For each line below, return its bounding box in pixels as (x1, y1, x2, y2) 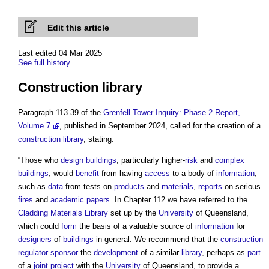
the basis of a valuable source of (77, 222, 195, 231)
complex (215, 156, 244, 165)
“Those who (18, 156, 61, 165)
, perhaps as (202, 248, 247, 258)
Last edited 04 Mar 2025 (18, 49, 102, 58)
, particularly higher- (116, 156, 185, 165)
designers (18, 235, 52, 244)
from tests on (63, 182, 114, 192)
